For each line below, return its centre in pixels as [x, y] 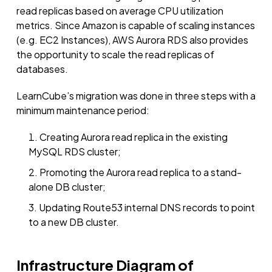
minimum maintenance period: [83, 110]
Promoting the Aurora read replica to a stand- [141, 172]
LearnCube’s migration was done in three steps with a [136, 96]
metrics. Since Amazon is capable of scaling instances [136, 25]
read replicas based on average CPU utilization [120, 11]
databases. [42, 69]
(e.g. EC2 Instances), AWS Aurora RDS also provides [132, 40]
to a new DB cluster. [74, 222]
